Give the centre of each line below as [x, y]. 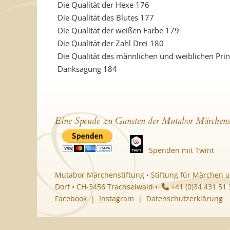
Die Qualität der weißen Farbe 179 [118, 30]
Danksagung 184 [87, 69]
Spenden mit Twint [181, 150]
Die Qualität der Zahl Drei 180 [111, 43]
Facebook [71, 198]
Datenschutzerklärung [185, 198]
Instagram [117, 198]
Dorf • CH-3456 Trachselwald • [108, 187]
